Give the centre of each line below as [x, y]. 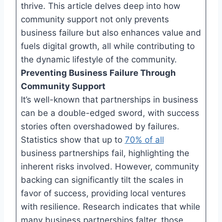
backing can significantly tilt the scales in [102, 180]
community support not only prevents [95, 19]
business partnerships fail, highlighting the [105, 153]
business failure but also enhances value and [111, 32]
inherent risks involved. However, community [110, 166]
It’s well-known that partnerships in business [109, 99]
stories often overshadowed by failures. [100, 126]
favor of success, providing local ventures [103, 193]
